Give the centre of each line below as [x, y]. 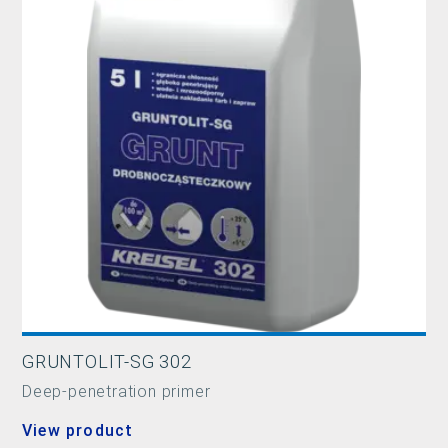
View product [78, 430]
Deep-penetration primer [116, 391]
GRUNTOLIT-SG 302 [107, 361]
